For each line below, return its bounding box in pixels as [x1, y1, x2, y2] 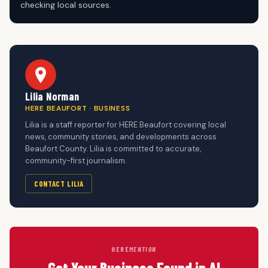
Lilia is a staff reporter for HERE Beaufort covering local [25, 120, 226, 130]
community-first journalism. [25, 156, 127, 166]
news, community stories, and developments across [25, 132, 217, 142]
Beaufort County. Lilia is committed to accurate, [25, 144, 201, 154]
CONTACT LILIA [34, 179, 84, 189]
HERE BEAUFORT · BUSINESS [25, 103, 130, 114]
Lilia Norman [25, 90, 80, 103]
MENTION [129, 245, 157, 254]
